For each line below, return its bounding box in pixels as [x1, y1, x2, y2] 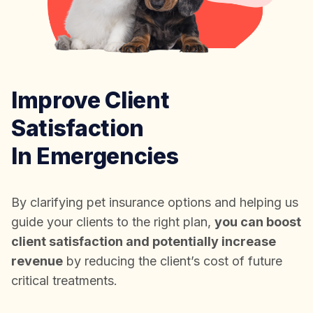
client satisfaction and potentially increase [11, 233, 276, 249]
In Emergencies [11, 142, 179, 170]
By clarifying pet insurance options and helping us [11, 194, 298, 210]
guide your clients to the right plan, [11, 214, 214, 229]
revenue [11, 253, 63, 268]
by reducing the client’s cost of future [63, 253, 282, 268]
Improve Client [11, 86, 170, 114]
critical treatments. [11, 272, 117, 288]
